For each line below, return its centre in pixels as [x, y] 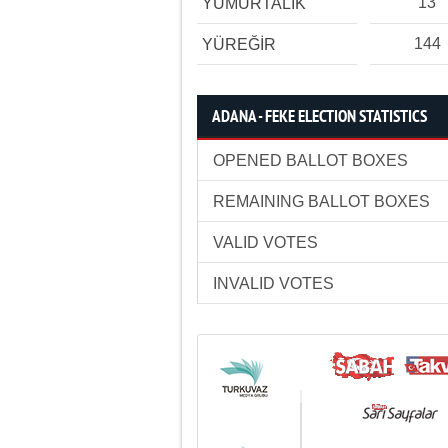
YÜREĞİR [239, 44]
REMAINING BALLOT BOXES [321, 201]
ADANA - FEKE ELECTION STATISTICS [319, 117]
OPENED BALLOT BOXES [310, 160]
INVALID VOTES [273, 283]
